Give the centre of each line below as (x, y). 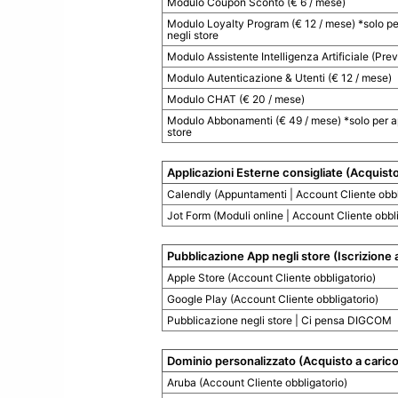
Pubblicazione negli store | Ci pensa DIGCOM (280, 321)
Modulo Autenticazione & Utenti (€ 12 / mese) (280, 78)
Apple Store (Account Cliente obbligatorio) (272, 278)
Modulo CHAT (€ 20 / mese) (236, 99)
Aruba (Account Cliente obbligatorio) (258, 383)
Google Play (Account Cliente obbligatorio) (273, 299)
